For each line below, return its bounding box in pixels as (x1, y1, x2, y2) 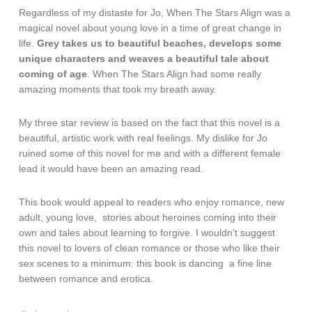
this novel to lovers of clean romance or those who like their (19, 242, 281, 254)
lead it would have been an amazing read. (19, 163, 204, 175)
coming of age (19, 68, 88, 80)
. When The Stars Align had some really (87, 68, 262, 80)
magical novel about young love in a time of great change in (19, 22, 282, 34)
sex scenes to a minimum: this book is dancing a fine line (19, 258, 272, 270)
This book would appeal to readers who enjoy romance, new (19, 196, 285, 208)
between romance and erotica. (19, 273, 154, 285)
